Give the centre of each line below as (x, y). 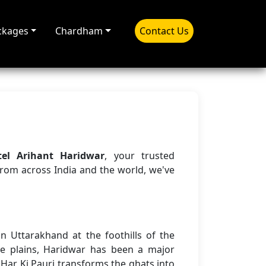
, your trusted (140, 156)
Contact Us (164, 31)
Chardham (79, 31)
